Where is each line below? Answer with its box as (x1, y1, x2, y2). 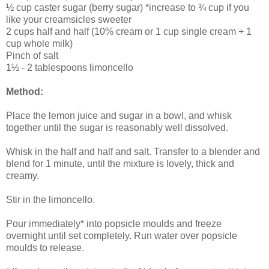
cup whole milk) (6, 38, 73, 49)
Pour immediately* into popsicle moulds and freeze (6, 218, 222, 229)
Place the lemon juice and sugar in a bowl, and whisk (6, 110, 232, 121)
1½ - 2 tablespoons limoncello (6, 62, 133, 73)
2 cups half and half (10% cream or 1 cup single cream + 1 (6, 26, 252, 37)
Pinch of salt (6, 50, 58, 61)
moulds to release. (6, 242, 84, 253)
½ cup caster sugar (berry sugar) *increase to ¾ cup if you (6, 2, 249, 13)
